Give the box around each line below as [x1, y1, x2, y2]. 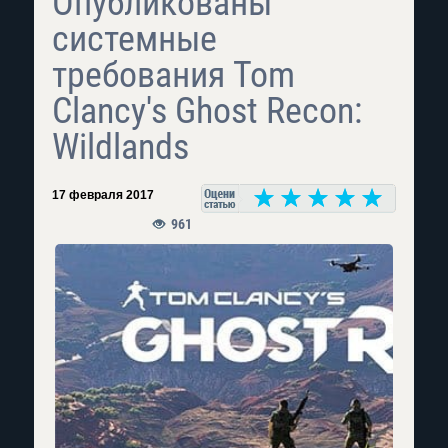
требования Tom [52, 54, 295, 96]
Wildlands [52, 126, 189, 168]
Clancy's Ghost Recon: [52, 90, 362, 132]
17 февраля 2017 [52, 188, 154, 202]
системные [52, 18, 217, 60]
